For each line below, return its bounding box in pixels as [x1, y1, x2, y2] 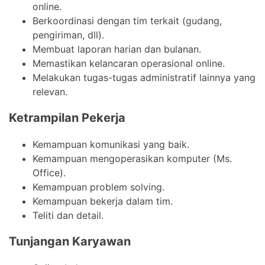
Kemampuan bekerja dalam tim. [33, 195, 173, 207]
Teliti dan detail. [33, 209, 104, 221]
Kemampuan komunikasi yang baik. [33, 138, 189, 150]
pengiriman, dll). [33, 28, 104, 41]
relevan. [33, 85, 67, 98]
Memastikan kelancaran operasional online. [33, 57, 225, 69]
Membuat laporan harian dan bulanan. [33, 43, 201, 55]
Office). [33, 166, 66, 179]
